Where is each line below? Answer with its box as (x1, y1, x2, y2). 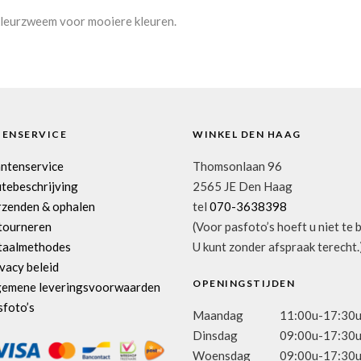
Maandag (193, 307, 243, 322)
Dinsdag (193, 327, 238, 342)
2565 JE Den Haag (193, 178, 293, 193)
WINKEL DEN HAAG (193, 127, 301, 140)
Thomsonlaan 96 (193, 158, 282, 173)
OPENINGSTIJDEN (193, 276, 295, 289)
